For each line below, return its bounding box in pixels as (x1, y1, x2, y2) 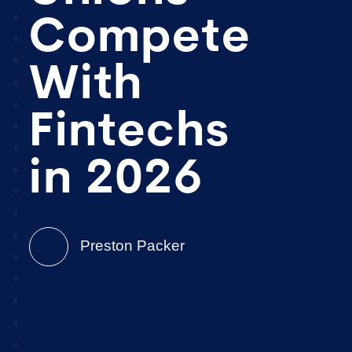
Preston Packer (76, 236, 185, 254)
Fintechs (29, 110, 231, 157)
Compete (29, 16, 251, 63)
